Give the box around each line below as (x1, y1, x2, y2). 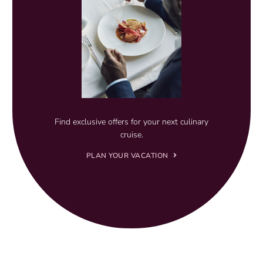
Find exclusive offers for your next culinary (55, 116, 208, 128)
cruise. (120, 129, 143, 141)
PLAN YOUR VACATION (86, 151, 168, 161)
